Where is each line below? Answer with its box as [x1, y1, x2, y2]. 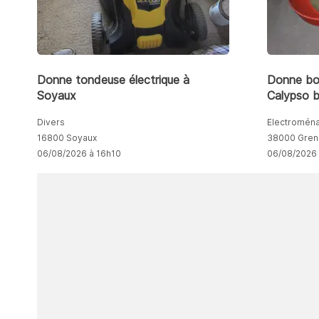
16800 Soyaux [37, 132, 97, 143]
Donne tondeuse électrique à [37, 72, 189, 87]
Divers [37, 116, 65, 127]
